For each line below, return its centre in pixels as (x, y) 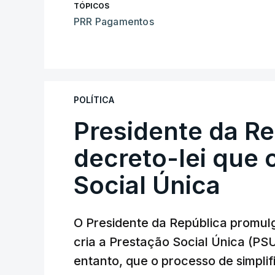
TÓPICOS (91, 6)
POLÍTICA (94, 100)
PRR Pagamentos (114, 21)
